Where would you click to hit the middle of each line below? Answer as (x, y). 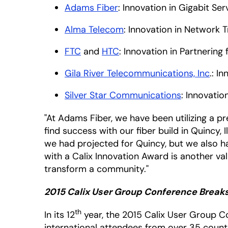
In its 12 (60, 215)
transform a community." (96, 169)
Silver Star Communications (123, 95)
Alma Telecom (94, 30)
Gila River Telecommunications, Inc (137, 73)
